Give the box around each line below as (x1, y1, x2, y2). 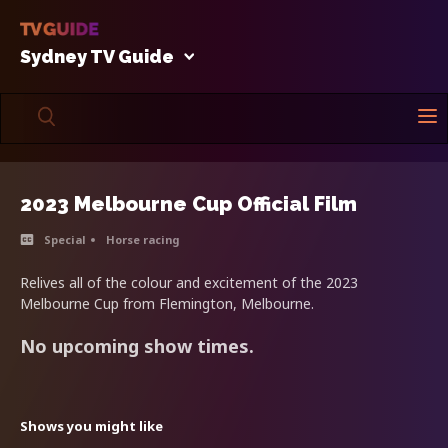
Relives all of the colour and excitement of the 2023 (20, 272, 358, 292)
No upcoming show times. (20, 333, 254, 358)
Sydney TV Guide (20, 45, 174, 67)
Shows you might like (20, 416, 163, 435)
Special (44, 231, 86, 247)
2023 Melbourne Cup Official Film (20, 191, 357, 216)
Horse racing (106, 231, 179, 247)
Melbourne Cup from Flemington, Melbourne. (20, 293, 314, 313)
